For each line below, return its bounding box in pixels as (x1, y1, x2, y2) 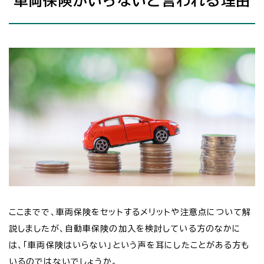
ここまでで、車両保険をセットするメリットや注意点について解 (9, 208, 252, 217)
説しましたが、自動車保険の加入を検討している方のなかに (9, 225, 242, 233)
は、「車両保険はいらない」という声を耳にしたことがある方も (9, 241, 250, 250)
